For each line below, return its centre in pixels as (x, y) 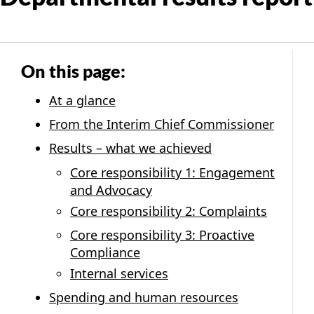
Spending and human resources (144, 297)
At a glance (82, 100)
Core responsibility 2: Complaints (169, 211)
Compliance (105, 252)
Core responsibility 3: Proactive (162, 234)
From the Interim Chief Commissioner (162, 124)
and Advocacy (111, 190)
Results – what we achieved (130, 148)
